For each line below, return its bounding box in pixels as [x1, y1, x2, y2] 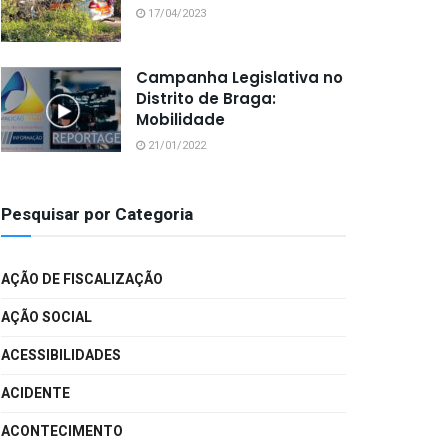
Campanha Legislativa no [136, 66, 343, 88]
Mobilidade [136, 108, 225, 130]
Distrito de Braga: [136, 87, 276, 109]
